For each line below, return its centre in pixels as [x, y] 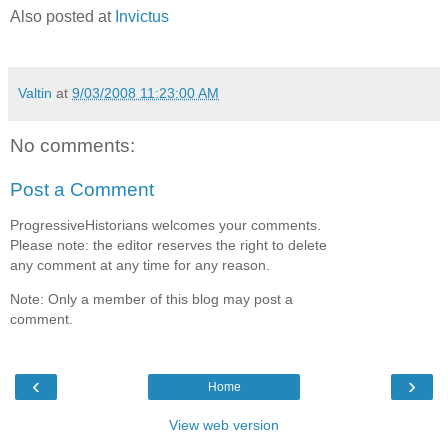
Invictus [142, 16]
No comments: [72, 145]
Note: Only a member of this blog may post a [151, 299]
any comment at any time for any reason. [140, 264]
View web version [224, 424]
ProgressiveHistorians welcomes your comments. [165, 224]
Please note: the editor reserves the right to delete [168, 244]
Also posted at [62, 16]
